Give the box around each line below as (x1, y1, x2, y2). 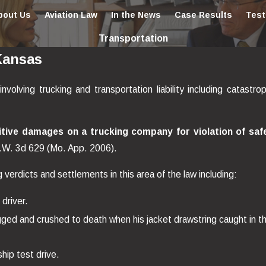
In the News (110, 9, 161, 20)
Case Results (174, 9, 232, 20)
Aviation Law (44, 9, 97, 20)
